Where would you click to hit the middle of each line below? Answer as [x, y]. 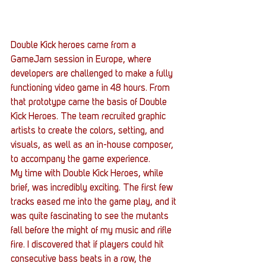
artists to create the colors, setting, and [88, 131]
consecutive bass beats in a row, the [82, 259]
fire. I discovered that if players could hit [88, 245]
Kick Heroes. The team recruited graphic [89, 117]
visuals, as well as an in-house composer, [93, 145]
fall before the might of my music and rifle [92, 231]
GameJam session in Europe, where [82, 60]
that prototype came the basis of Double [90, 102]
